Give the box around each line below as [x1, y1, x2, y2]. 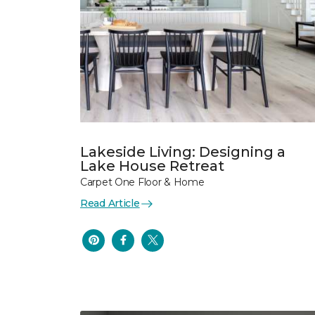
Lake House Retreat [80, 157, 224, 174]
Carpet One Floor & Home [80, 176, 205, 188]
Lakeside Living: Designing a [80, 143, 285, 160]
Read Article [80, 197, 140, 210]
